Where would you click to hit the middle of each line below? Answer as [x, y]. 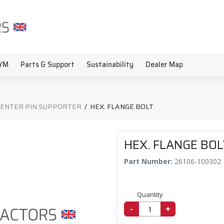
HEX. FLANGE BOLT [122, 106]
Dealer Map [164, 64]
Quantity [150, 194]
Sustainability [110, 64]
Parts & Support [47, 64]
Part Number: [149, 161]
